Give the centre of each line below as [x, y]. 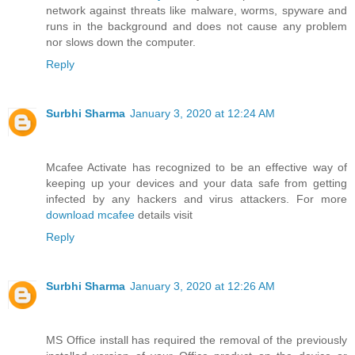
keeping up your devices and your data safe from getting [197, 183]
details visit [164, 214]
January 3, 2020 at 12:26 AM [202, 286]
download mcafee [90, 214]
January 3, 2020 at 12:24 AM [202, 113]
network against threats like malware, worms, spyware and [197, 10]
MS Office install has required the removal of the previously [197, 340]
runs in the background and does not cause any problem [197, 26]
